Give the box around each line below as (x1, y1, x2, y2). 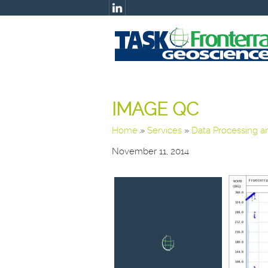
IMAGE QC (112, 99, 199, 120)
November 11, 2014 (112, 146, 189, 157)
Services (147, 125, 182, 136)
